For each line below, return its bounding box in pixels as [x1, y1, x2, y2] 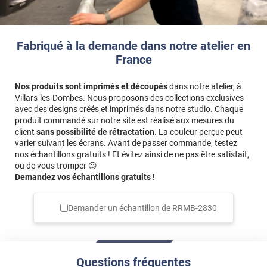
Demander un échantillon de [67, 203, 172, 213]
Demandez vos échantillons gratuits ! [15, 172, 155, 182]
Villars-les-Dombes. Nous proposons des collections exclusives [15, 93, 244, 103]
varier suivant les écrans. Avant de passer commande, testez [15, 138, 237, 148]
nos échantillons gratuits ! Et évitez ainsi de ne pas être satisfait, [15, 150, 249, 160]
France [115, 52, 152, 67]
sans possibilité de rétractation [36, 127, 154, 137]
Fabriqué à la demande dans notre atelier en [17, 39, 250, 54]
